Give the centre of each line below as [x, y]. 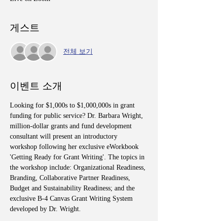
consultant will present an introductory [65, 136]
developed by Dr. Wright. [47, 209]
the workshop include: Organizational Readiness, [79, 167]
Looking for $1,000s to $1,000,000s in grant [73, 105]
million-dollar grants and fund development [72, 126]
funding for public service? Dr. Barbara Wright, [77, 115]
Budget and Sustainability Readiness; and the [73, 188]
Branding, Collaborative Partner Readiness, [71, 178]
